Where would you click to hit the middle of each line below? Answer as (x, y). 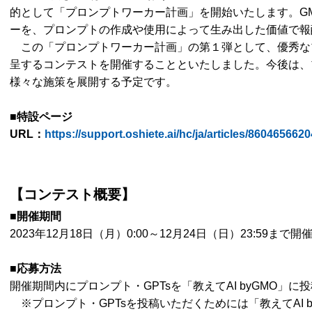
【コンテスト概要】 (72, 195)
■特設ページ (41, 117)
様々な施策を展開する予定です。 (93, 82)
